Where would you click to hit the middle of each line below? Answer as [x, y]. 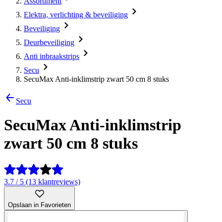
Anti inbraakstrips [52, 56]
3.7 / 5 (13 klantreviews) [42, 181]
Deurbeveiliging [49, 42]
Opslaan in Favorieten [39, 205]
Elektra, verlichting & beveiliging [76, 15]
